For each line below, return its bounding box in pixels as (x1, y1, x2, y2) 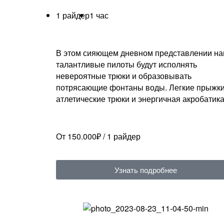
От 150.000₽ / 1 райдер (56, 130, 140, 142)
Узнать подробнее (114, 164, 177, 175)
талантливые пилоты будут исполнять (56, 58, 197, 70)
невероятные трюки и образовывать (56, 70, 191, 82)
